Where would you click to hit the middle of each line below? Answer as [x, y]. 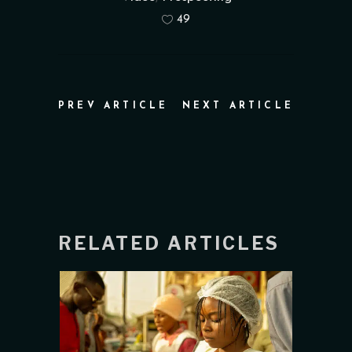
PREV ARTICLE [114, 106]
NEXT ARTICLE [238, 106]
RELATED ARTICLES [169, 244]
